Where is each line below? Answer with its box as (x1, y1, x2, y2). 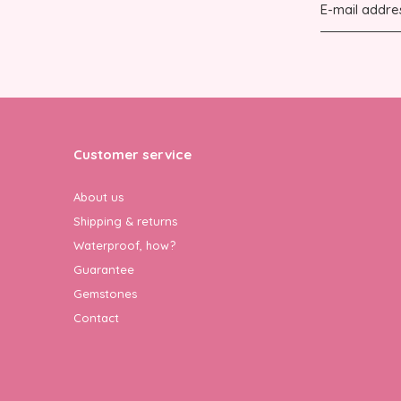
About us (73, 189, 124, 204)
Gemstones (73, 286, 137, 301)
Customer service (73, 145, 192, 163)
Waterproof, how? (73, 237, 175, 252)
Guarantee (73, 261, 134, 277)
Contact (73, 310, 119, 325)
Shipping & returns (73, 213, 177, 228)
